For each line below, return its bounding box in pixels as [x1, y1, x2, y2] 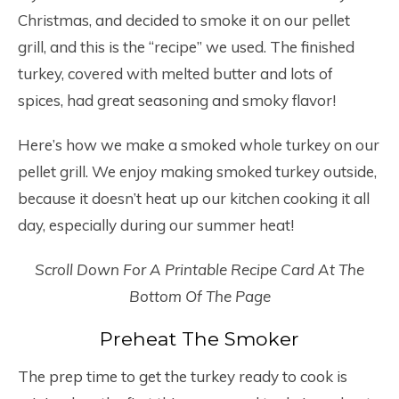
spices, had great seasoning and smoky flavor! [18, 91, 336, 110]
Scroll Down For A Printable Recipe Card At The [35, 260, 364, 279]
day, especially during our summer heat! [18, 216, 294, 234]
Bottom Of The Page [128, 287, 271, 305]
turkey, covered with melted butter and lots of [18, 64, 333, 83]
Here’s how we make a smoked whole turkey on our [18, 135, 379, 154]
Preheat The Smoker [100, 327, 299, 350]
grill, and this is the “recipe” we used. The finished [18, 37, 354, 56]
